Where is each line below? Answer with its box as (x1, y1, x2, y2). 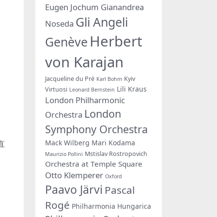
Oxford (105, 172, 122, 180)
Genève (45, 33, 88, 50)
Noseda (45, 17, 74, 29)
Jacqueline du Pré (45, 74, 94, 83)
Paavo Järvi (45, 181, 103, 197)
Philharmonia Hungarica (72, 201, 151, 211)
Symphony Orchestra (45, 122, 148, 136)
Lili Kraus (117, 84, 147, 93)
